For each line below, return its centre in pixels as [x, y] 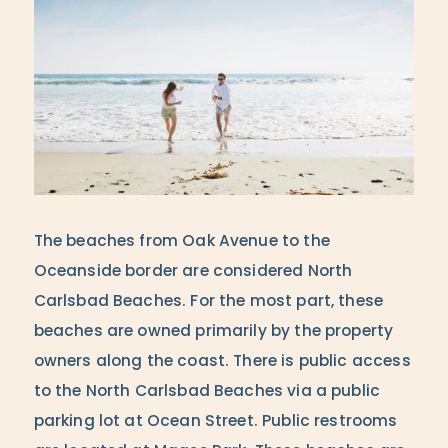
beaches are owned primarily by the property [213, 332]
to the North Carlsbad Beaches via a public [207, 392]
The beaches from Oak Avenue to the [181, 242]
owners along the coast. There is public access [222, 362]
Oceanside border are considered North [193, 272]
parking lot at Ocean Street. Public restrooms [215, 422]
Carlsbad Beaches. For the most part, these [208, 302]
